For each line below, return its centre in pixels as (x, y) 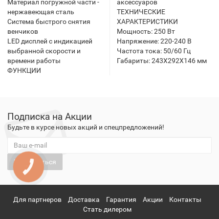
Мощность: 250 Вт (146, 31)
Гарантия (121, 199)
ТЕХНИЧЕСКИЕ (141, 12)
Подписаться (35, 162)
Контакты (185, 199)
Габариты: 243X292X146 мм (162, 61)
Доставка (84, 199)
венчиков (23, 31)
